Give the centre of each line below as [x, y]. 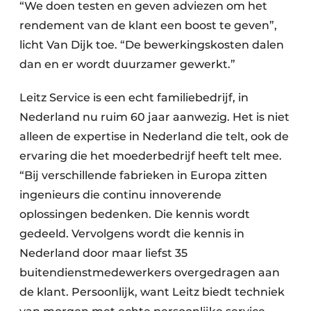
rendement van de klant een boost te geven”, [148, 26]
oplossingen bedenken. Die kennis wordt [135, 215]
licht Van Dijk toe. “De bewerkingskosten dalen [152, 45]
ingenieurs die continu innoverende [120, 195]
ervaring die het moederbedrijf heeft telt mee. [151, 156]
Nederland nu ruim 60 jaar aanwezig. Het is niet [154, 117]
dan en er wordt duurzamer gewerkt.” [129, 65]
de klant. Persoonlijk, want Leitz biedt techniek [152, 292]
